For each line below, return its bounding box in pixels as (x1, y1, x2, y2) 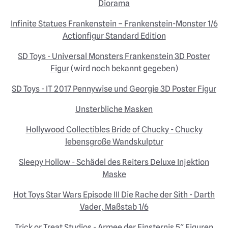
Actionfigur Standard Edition (62, 31, 166, 41)
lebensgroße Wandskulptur (65, 137, 163, 147)
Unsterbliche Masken (75, 104, 153, 114)
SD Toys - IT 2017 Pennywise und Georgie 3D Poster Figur (12, 84, 216, 94)
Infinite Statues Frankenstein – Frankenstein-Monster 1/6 (10, 19, 218, 28)
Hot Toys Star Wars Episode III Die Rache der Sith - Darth (13, 190, 215, 199)
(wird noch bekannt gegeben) (69, 64, 178, 73)
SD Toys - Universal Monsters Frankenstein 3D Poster (18, 51, 210, 61)
